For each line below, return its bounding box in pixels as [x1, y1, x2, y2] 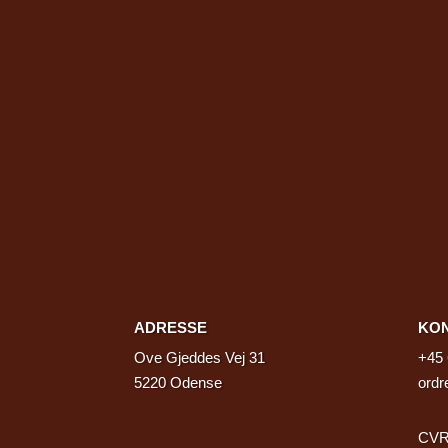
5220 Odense [134, 373, 223, 391]
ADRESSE [134, 318, 208, 336]
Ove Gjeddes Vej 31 [134, 348, 266, 366]
